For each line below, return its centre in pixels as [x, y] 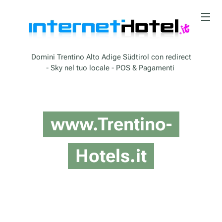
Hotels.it [111, 156]
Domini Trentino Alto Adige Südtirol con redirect [111, 57]
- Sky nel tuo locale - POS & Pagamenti [111, 68]
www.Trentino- [111, 125]
